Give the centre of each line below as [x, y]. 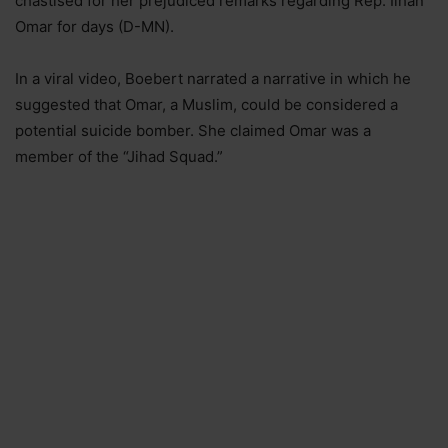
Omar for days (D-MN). [94, 26]
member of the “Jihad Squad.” [119, 156]
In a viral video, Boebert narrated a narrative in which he [213, 78]
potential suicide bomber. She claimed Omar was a [193, 130]
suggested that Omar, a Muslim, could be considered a [206, 104]
